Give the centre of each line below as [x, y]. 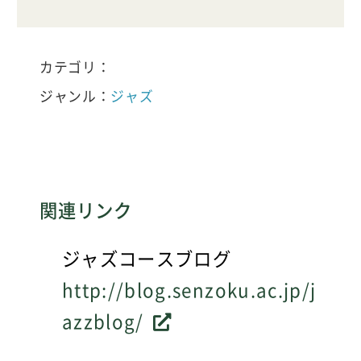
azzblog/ [103, 321]
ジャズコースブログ [147, 258]
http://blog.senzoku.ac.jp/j [189, 289]
